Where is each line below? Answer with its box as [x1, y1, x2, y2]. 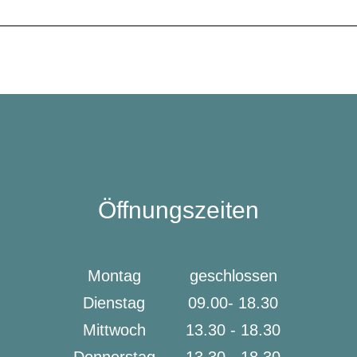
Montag [87, 267, 141, 284]
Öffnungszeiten [97, 197, 259, 223]
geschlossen [189, 267, 277, 284]
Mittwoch [82, 321, 146, 339]
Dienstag [83, 294, 146, 312]
